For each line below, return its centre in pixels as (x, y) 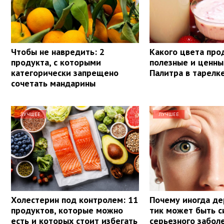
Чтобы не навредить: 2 (58, 51)
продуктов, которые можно (67, 210)
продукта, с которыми (56, 62)
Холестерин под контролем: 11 (74, 199)
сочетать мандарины (53, 83)
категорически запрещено (65, 72)
